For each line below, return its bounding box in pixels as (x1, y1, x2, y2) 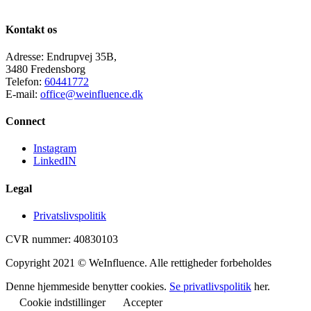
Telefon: (6, 75, 44, 87)
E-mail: (6, 87, 40, 100)
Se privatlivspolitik (169, 280, 251, 292)
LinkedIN (33, 155, 76, 167)
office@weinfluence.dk (40, 87, 143, 100)
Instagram (33, 142, 76, 155)
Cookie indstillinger (19, 296, 106, 308)
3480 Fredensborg (6, 62, 85, 75)
